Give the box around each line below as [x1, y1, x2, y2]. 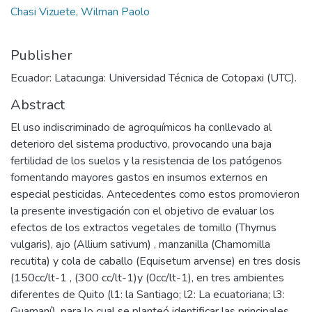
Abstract [10, 95, 65, 114]
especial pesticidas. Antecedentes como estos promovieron [10, 186, 299, 202]
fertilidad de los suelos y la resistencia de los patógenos [10, 153, 282, 169]
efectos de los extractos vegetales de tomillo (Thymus [10, 219, 276, 235]
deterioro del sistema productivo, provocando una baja [10, 136, 272, 152]
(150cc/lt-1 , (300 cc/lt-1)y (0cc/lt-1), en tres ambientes [10, 270, 284, 286]
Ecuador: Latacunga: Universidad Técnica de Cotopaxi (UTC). [10, 70, 297, 86]
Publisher [10, 45, 72, 65]
